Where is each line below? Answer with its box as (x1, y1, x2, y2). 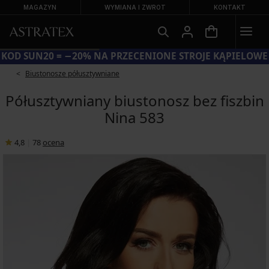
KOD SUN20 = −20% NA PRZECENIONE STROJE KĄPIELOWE (1, 50, 268, 62)
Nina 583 (104, 107, 165, 127)
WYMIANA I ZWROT (104, 4, 166, 11)
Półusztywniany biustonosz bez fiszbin (5, 91, 264, 110)
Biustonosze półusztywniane (25, 68, 119, 79)
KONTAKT (213, 4, 246, 11)
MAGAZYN (23, 4, 57, 11)
